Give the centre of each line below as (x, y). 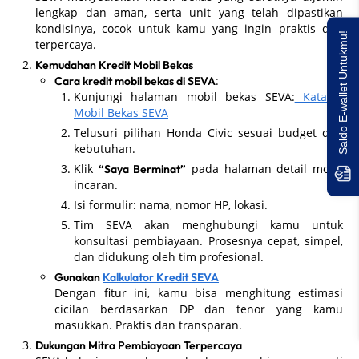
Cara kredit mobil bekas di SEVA (135, 81)
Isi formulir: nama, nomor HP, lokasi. (171, 204)
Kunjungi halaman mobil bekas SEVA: (184, 96)
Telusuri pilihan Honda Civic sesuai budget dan (208, 132)
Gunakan (79, 277)
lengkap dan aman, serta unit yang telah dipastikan (189, 12)
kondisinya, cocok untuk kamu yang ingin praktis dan (189, 28)
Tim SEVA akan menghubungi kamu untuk (208, 224)
